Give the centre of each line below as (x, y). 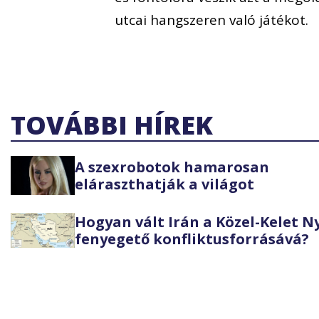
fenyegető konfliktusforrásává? (192, 239)
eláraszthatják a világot (164, 184)
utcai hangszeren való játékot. (212, 20)
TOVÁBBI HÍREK (112, 125)
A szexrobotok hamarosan (172, 167)
